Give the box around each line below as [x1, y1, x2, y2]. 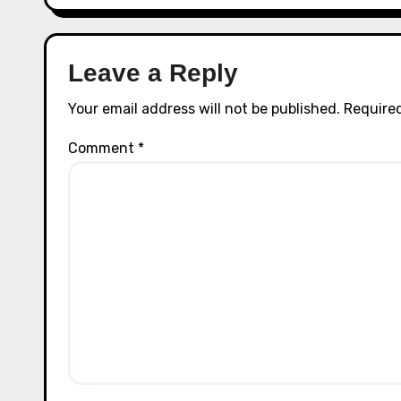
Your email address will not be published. [68, 100, 340, 117]
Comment [68, 140, 138, 157]
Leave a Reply [68, 59, 238, 87]
